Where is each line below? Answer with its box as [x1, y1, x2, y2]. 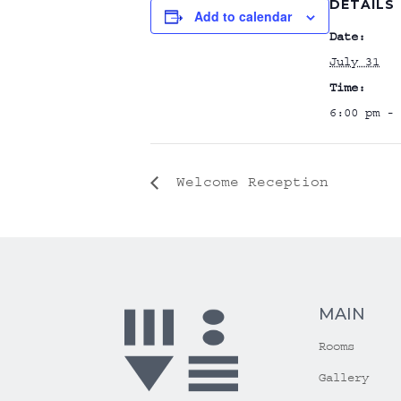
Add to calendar [194, 7, 292, 26]
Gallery [318, 371, 369, 386]
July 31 [329, 55, 380, 70]
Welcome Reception [167, 174, 328, 191]
